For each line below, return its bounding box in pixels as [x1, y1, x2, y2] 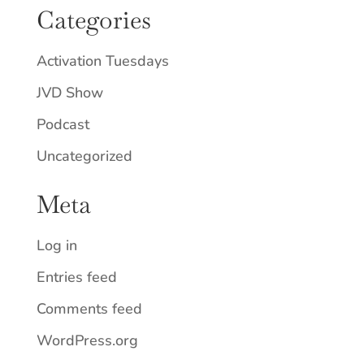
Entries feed [36, 266, 117, 287]
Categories [36, 3, 151, 36]
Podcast [36, 114, 89, 134]
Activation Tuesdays [36, 50, 169, 71]
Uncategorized [36, 145, 132, 166]
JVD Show [36, 82, 103, 102]
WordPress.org [36, 330, 138, 350]
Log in [36, 235, 77, 255]
